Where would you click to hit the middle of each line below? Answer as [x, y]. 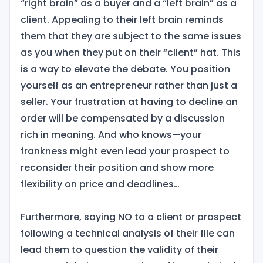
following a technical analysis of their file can [127, 233]
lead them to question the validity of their [119, 249]
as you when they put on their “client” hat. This [130, 52]
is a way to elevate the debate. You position [125, 69]
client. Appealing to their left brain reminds [122, 19]
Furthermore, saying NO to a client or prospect [131, 217]
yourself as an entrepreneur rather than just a [129, 85]
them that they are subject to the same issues [131, 36]
